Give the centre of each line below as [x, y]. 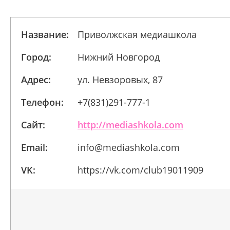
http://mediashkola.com [130, 125]
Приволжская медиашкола [137, 34]
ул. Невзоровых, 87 [120, 80]
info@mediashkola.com [129, 147]
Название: [45, 34]
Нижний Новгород [119, 57]
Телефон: [42, 102]
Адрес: [36, 80]
